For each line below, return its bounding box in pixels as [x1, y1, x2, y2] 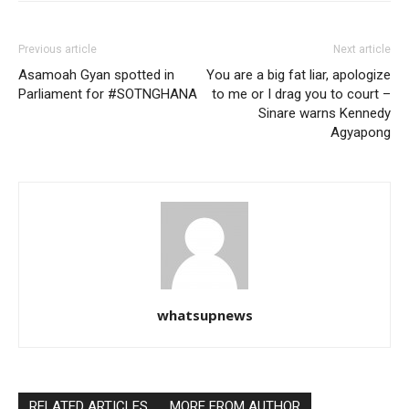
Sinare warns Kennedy [258, 105, 391, 121]
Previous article [18, 43, 97, 56]
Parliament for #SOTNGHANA [18, 86, 197, 102]
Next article [333, 43, 391, 56]
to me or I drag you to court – [212, 86, 391, 102]
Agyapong [330, 124, 391, 141]
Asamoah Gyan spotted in [18, 67, 174, 83]
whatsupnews [156, 306, 253, 324]
